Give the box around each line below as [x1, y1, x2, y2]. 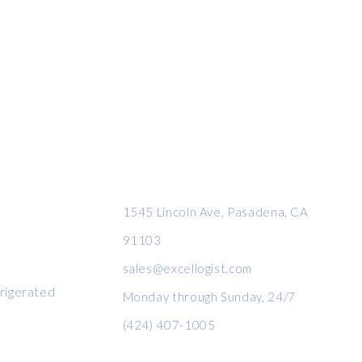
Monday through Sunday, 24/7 [122, 289, 296, 304]
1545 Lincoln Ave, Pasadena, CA [122, 204, 309, 219]
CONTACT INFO [95, 152, 193, 166]
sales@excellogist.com [122, 261, 252, 276]
